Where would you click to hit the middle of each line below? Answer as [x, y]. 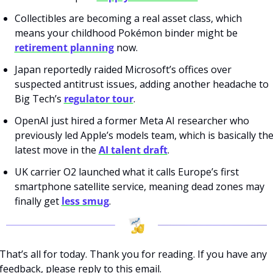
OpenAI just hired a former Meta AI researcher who [132, 120]
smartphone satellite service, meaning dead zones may [139, 186]
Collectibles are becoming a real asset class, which [128, 18]
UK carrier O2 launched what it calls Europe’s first [126, 172]
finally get [38, 201]
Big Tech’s [39, 98]
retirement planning [64, 47]
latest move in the [56, 150]
